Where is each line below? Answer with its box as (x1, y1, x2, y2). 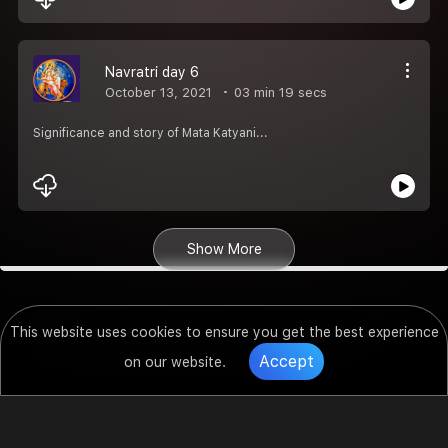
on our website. (124, 354, 230, 370)
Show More (186, 240, 262, 257)
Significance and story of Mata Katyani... (33, 125, 268, 140)
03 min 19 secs (230, 84, 327, 100)
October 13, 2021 (105, 84, 212, 100)
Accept (259, 352, 314, 371)
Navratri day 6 (105, 63, 199, 80)
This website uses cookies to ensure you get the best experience (9, 324, 439, 340)
